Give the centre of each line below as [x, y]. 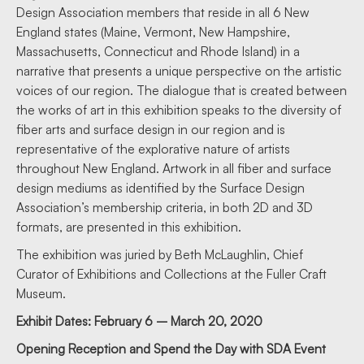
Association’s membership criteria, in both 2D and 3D [165, 208]
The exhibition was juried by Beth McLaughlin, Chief [160, 255]
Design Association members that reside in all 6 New [163, 13]
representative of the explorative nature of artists [153, 149]
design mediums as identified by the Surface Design [160, 188]
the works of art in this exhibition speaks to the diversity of [179, 110]
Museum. [41, 294]
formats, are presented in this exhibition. [129, 227]
